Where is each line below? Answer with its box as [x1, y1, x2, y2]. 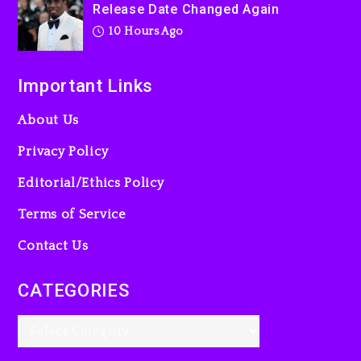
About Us [18, 113, 80, 128]
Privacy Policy [18, 144, 109, 160]
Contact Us [18, 239, 89, 254]
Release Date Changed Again [93, 2, 280, 18]
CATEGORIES [18, 280, 130, 301]
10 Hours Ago [106, 25, 184, 39]
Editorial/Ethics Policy [18, 176, 164, 191]
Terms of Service [18, 207, 126, 222]
